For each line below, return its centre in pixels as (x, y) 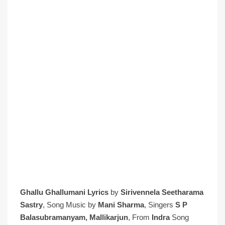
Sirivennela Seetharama (162, 192)
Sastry (31, 205)
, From (140, 217)
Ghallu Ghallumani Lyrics (64, 192)
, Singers (160, 205)
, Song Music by (70, 205)
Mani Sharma (121, 205)
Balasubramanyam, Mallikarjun (74, 217)
